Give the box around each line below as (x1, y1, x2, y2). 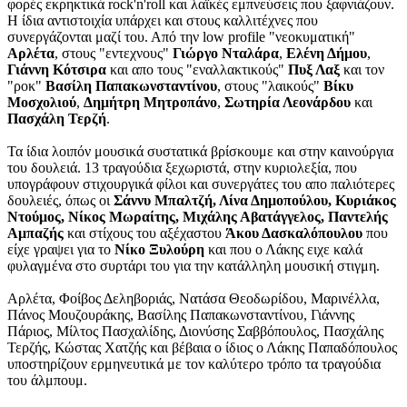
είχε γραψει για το (7, 242, 114, 258)
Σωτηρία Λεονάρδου (224, 94, 351, 111)
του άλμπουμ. (7, 372, 87, 389)
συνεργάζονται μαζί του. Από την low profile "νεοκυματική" (7, 29, 355, 45)
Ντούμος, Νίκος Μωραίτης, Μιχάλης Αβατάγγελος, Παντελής (7, 209, 388, 225)
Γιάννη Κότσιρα (7, 62, 106, 78)
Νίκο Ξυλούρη (114, 242, 204, 258)
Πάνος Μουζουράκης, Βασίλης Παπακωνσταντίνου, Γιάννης (7, 307, 354, 323)
